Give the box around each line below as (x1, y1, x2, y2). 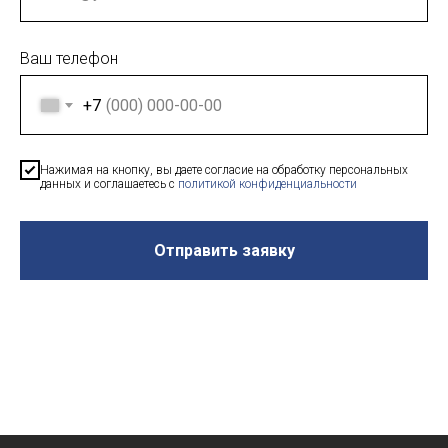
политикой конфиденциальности (178, 176, 357, 191)
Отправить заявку (153, 240, 295, 260)
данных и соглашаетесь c (40, 176, 178, 191)
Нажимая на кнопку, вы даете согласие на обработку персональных (40, 162, 408, 177)
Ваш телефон (20, 49, 118, 69)
